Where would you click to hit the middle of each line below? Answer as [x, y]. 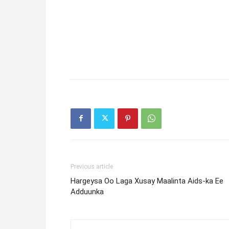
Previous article [92, 166]
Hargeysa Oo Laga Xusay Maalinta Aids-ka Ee [147, 181]
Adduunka [87, 191]
